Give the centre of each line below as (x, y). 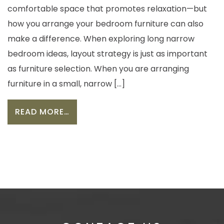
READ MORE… (42, 112)
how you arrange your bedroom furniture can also (105, 24)
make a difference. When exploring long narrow (101, 39)
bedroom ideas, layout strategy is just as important (107, 54)
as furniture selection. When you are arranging (98, 69)
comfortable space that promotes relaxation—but (107, 9)
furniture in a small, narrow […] (66, 84)
